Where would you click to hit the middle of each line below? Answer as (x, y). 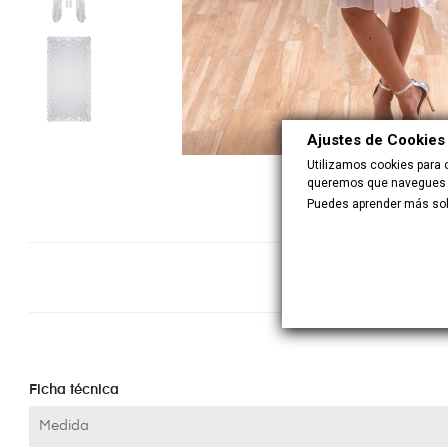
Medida (64, 426)
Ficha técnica (74, 390)
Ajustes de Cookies (376, 140)
